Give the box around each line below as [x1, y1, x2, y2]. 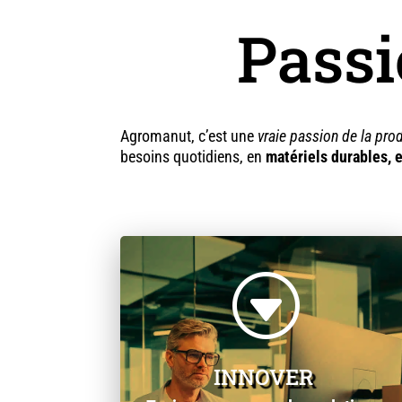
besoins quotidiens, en [120, 146, 267, 166]
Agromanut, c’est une [120, 126, 258, 145]
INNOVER [214, 362, 314, 391]
